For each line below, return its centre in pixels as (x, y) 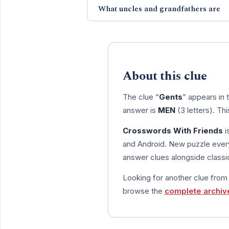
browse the (143, 191)
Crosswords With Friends (173, 130)
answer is (140, 110)
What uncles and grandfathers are (159, 9)
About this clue (165, 76)
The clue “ (141, 97)
